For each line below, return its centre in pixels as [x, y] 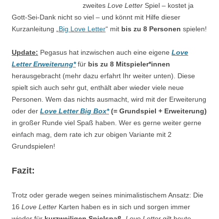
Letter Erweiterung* [44, 64]
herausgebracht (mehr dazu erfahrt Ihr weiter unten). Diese [103, 76]
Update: [25, 53]
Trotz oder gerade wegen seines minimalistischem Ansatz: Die [108, 195]
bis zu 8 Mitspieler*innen [129, 64]
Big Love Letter [82, 29]
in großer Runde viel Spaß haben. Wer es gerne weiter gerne [107, 123]
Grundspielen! [33, 146]
